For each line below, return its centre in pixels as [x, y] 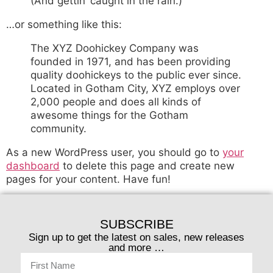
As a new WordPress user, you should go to [114, 152]
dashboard [33, 165]
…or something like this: [64, 24]
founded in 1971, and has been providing [130, 61]
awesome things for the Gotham [109, 115]
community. [58, 128]
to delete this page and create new [147, 165]
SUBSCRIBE [136, 224]
